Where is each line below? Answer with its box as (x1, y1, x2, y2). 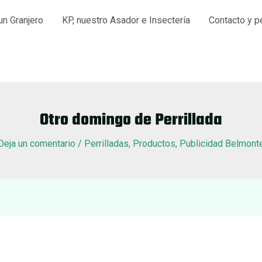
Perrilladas (84, 138, 129, 149)
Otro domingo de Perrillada (40, 108, 222, 133)
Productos (133, 138, 175, 149)
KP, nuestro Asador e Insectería (62, 15, 190, 26)
